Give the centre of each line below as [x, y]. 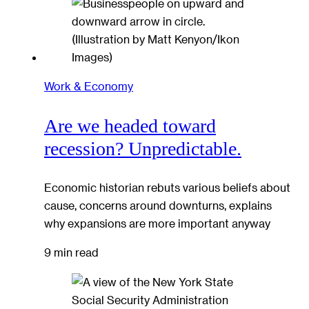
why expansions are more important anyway [157, 223]
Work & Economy [89, 86]
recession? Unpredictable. [143, 148]
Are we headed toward [130, 126]
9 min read [71, 252]
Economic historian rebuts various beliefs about [167, 188]
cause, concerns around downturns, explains [158, 206]
